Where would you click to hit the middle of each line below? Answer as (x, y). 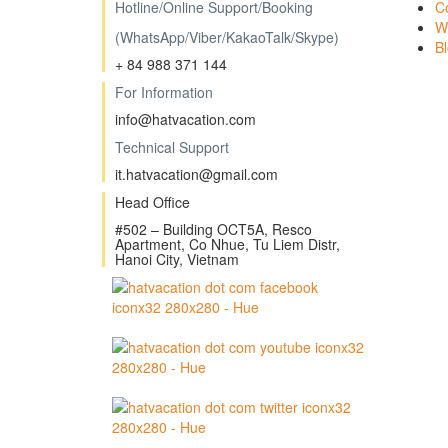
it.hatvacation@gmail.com (196, 174)
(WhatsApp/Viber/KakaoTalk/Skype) (227, 37)
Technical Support (172, 147)
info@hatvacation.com (185, 119)
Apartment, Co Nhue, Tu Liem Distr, (227, 244)
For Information (164, 92)
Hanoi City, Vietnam (177, 259)
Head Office (152, 202)
